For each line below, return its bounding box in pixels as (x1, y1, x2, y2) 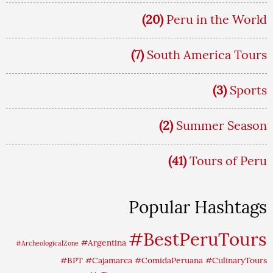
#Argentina (81, 236, 126, 248)
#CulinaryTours (205, 254, 267, 266)
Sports (230, 82, 267, 97)
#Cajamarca (85, 254, 132, 266)
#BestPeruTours (129, 227, 267, 250)
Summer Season (176, 117, 267, 133)
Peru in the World (166, 11, 267, 27)
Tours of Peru (190, 152, 267, 168)
